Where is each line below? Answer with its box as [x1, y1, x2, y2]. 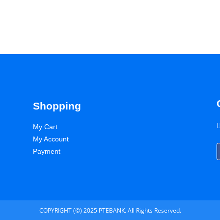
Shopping [33, 100, 82, 112]
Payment [33, 147, 61, 156]
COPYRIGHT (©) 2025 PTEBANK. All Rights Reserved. [39, 206, 181, 215]
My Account [33, 135, 69, 143]
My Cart [33, 123, 58, 131]
